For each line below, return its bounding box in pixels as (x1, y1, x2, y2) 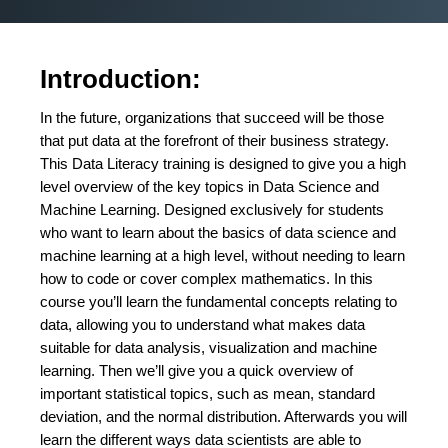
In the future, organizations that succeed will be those (40, 109, 384, 126)
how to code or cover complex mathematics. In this (40, 270, 373, 287)
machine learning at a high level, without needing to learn (40, 247, 405, 264)
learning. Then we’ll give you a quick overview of (40, 362, 353, 379)
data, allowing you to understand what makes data (40, 316, 365, 333)
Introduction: (40, 64, 201, 95)
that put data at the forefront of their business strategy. (40, 132, 389, 149)
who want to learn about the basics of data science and (40, 224, 396, 241)
